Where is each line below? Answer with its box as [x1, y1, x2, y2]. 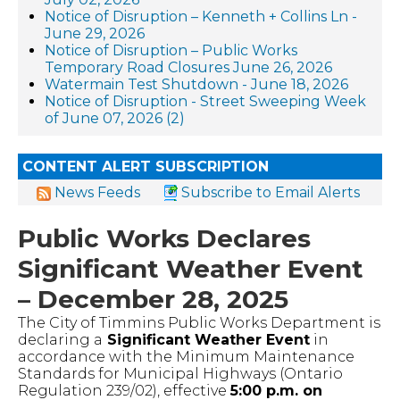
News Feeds [54, 184, 140, 201]
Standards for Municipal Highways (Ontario [18, 365, 343, 382]
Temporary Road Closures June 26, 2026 [45, 59, 332, 76]
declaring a [18, 331, 103, 348]
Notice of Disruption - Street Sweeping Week [45, 93, 366, 110]
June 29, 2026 [45, 25, 145, 42]
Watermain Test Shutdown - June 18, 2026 [45, 76, 348, 93]
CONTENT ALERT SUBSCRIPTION [22, 158, 269, 175]
